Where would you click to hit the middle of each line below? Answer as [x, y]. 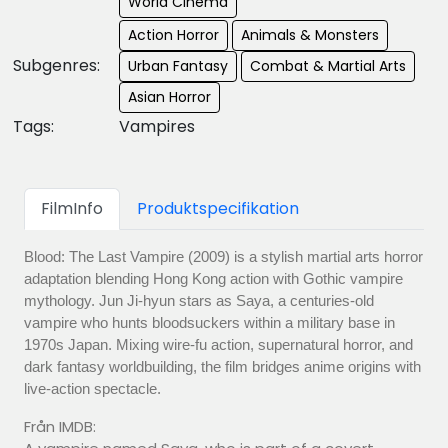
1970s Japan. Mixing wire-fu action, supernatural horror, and [218, 344]
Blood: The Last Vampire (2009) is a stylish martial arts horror [223, 256]
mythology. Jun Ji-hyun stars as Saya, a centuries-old [199, 300]
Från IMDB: [60, 426]
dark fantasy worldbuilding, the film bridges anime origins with [222, 366]
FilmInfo [72, 208]
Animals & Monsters [310, 34]
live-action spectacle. [92, 388]
